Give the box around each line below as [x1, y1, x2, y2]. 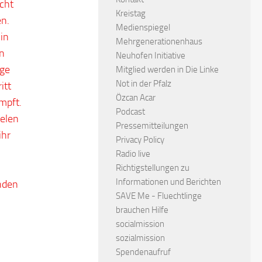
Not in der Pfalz [116, 78, 171, 89]
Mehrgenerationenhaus [116, 36, 202, 47]
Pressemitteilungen [116, 120, 188, 131]
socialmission [116, 219, 164, 229]
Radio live [116, 149, 150, 159]
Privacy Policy [116, 135, 164, 145]
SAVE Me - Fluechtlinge [116, 191, 202, 201]
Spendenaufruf [116, 247, 171, 257]
